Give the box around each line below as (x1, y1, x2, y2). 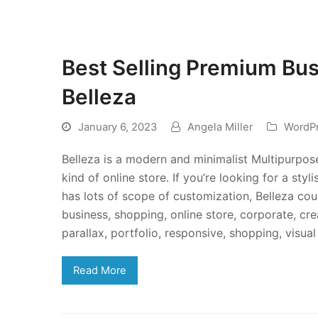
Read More (72, 264, 126, 278)
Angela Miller (187, 121, 253, 134)
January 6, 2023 (78, 121, 157, 134)
